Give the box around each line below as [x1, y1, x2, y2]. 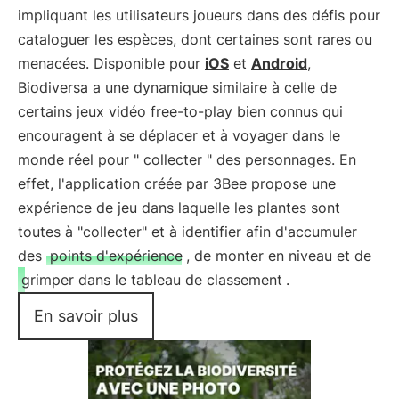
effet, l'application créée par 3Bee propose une [18, 175, 336, 192]
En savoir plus [34, 306, 138, 325]
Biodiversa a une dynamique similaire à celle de [18, 78, 337, 96]
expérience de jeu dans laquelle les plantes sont [18, 199, 340, 216]
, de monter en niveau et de [186, 247, 371, 265]
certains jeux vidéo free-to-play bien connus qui [18, 102, 343, 120]
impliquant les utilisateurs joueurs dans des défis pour [18, 6, 380, 24]
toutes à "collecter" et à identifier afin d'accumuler [18, 223, 357, 240]
